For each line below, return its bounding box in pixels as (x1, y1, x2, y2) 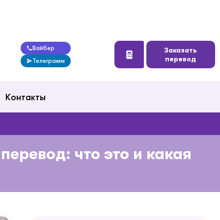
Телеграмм (32, 57, 65, 64)
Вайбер (32, 45, 55, 52)
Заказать (164, 46, 197, 54)
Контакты (5, 92, 46, 103)
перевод (165, 55, 196, 63)
